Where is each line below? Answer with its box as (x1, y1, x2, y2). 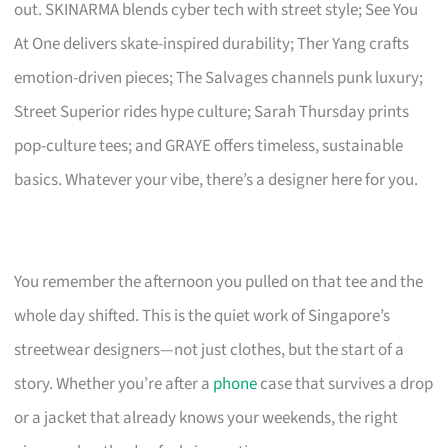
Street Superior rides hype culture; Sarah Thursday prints (14, 99, 410, 124)
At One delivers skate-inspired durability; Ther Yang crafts (14, 31, 410, 56)
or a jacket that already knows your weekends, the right (14, 405, 399, 430)
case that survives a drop (257, 371, 434, 396)
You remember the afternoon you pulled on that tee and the (14, 269, 424, 294)
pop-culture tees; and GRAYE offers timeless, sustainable (14, 133, 404, 158)
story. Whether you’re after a (14, 371, 214, 396)
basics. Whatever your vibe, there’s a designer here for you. (14, 167, 419, 192)
